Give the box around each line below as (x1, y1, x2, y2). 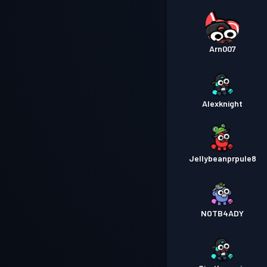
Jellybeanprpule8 (188, 153, 256, 163)
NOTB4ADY (201, 208, 244, 218)
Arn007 (209, 44, 236, 54)
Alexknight (202, 98, 243, 108)
